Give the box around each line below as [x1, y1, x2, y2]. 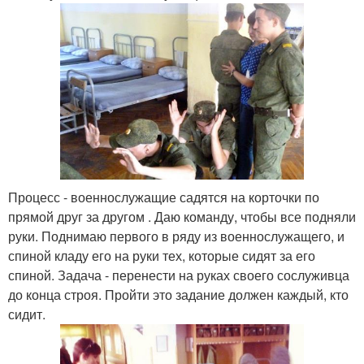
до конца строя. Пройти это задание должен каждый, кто [8, 285, 349, 305]
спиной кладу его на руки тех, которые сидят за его [8, 246, 315, 266]
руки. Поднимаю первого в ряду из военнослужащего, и [8, 227, 344, 246]
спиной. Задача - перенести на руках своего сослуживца [8, 266, 349, 285]
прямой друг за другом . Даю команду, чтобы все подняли [8, 207, 356, 227]
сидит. [8, 305, 45, 324]
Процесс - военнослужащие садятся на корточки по [8, 188, 319, 207]
